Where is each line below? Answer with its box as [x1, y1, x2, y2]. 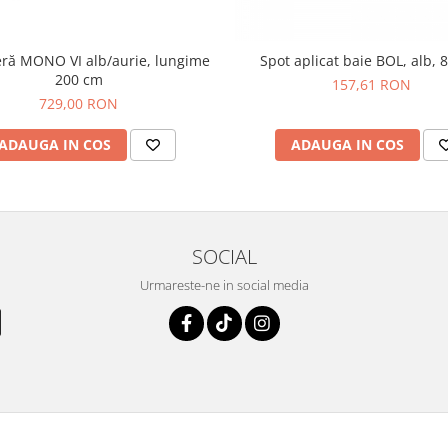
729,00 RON [39, 94, 118, 113]
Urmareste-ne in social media [139, 276, 309, 294]
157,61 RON [332, 75, 411, 94]
